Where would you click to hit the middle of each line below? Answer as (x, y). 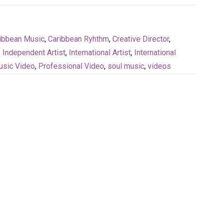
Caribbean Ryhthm (78, 39)
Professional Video (71, 66)
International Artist (100, 52)
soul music (126, 66)
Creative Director (141, 39)
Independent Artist (34, 52)
